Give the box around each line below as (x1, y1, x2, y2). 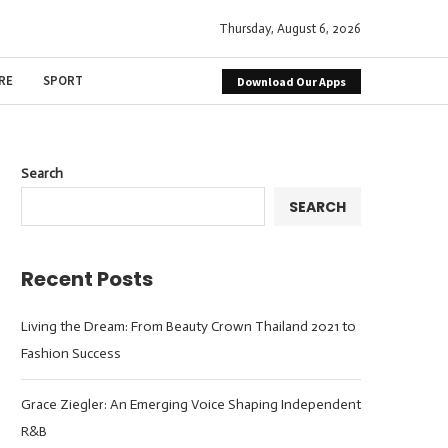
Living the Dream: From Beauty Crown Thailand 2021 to (21, 318, 356, 335)
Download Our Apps (237, 73, 346, 89)
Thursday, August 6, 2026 (219, 21, 361, 36)
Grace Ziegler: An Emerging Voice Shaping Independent (21, 396, 361, 413)
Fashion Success (21, 345, 121, 362)
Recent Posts (21, 265, 153, 293)
